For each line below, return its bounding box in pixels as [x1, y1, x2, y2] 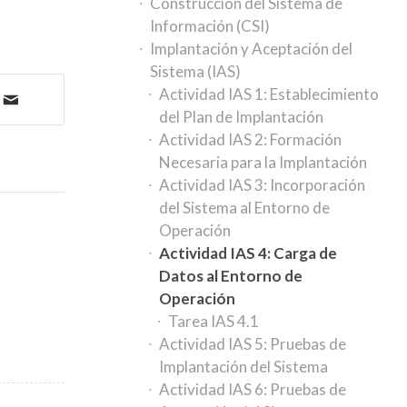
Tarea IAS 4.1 [168, 312, 260, 331]
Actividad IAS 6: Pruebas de [159, 380, 347, 399]
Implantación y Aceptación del [150, 39, 353, 58]
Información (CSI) [150, 16, 271, 35]
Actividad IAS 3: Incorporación [159, 175, 366, 194]
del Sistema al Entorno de [159, 198, 331, 217]
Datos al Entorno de [159, 266, 303, 285]
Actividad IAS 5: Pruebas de [159, 334, 347, 353]
